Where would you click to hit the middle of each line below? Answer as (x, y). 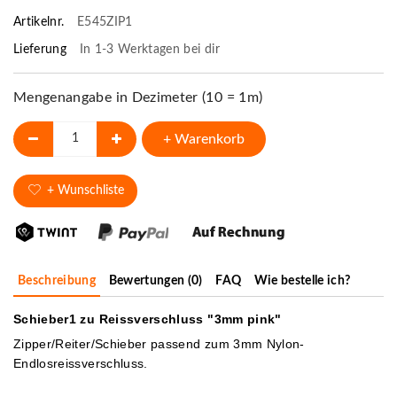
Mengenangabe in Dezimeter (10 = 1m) (138, 97)
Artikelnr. (41, 22)
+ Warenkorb (204, 139)
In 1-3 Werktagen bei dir (149, 49)
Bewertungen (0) (156, 280)
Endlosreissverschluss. (81, 363)
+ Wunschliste (85, 190)
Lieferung (42, 49)
